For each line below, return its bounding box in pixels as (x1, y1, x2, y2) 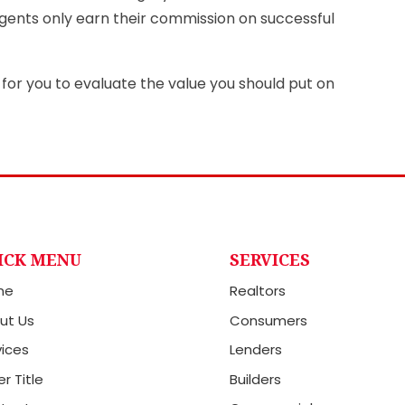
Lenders (229, 340, 282, 360)
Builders (229, 369, 281, 389)
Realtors (229, 281, 286, 301)
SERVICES (229, 249, 310, 271)
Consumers (229, 310, 307, 330)
